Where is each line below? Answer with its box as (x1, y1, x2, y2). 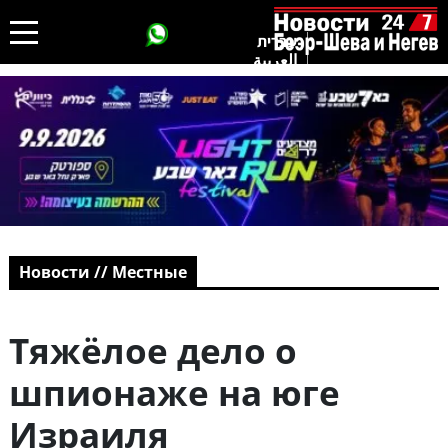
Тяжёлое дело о (8, 327, 297, 375)
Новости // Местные (18, 261, 187, 284)
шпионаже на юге (8, 369, 340, 417)
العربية (253, 48, 297, 71)
